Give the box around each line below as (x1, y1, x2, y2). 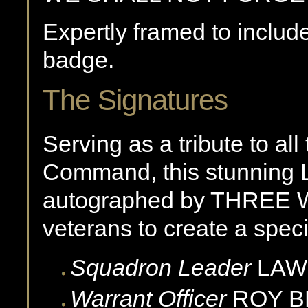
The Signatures (43, 84, 228, 117)
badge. (43, 47, 114, 74)
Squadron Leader (70, 254, 251, 280)
